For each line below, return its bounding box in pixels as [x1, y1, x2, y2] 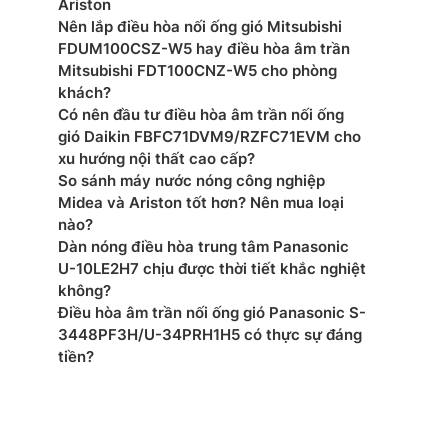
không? [58, 281, 111, 300]
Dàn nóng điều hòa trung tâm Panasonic [58, 237, 349, 256]
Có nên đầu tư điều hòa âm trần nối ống [58, 105, 344, 124]
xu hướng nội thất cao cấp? [58, 149, 255, 168]
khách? [58, 83, 111, 102]
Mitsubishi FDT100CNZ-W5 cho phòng [58, 61, 337, 80]
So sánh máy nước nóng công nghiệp [58, 171, 325, 190]
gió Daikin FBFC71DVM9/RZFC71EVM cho [58, 127, 361, 146]
